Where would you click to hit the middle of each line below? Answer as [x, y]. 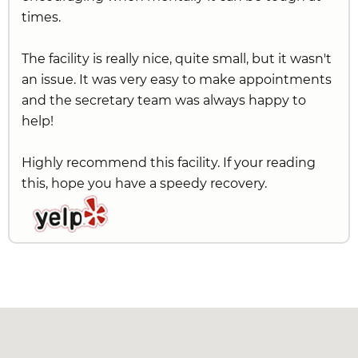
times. [41, 17]
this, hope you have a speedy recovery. [144, 183]
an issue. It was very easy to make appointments [177, 80]
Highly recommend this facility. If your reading [169, 163]
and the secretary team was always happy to [164, 100]
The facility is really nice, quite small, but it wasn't [177, 59]
